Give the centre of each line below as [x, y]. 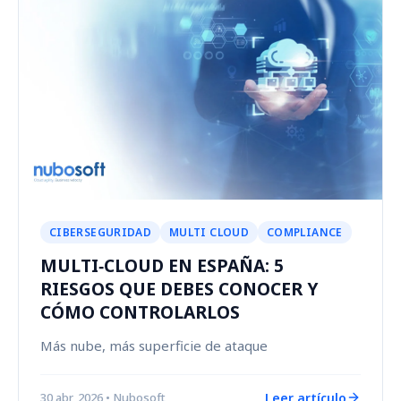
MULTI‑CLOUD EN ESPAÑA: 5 [162, 265]
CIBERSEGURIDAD [101, 232]
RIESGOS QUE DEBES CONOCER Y [179, 288]
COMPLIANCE [305, 232]
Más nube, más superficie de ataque [154, 345]
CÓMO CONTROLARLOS [140, 311]
